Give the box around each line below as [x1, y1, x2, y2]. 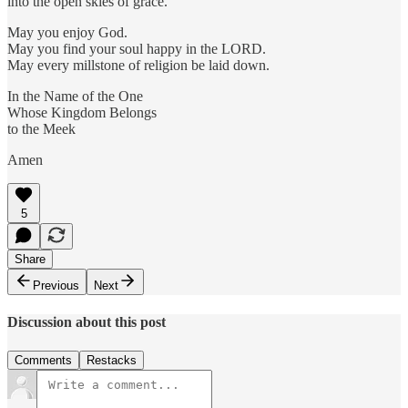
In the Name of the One [7, 87, 143, 104]
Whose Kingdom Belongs [7, 104, 157, 120]
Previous [33, 278, 79, 292]
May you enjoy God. [7, 24, 127, 40]
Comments [15, 352, 72, 367]
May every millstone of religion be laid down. [7, 56, 270, 73]
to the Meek [7, 120, 76, 137]
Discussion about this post [7, 314, 166, 331]
